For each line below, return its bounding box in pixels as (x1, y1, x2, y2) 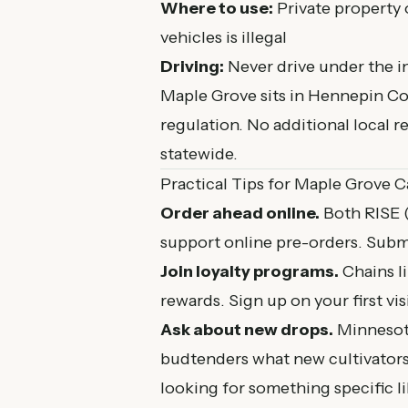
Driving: (160, 56, 224, 76)
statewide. (160, 144, 238, 164)
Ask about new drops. (160, 320, 333, 340)
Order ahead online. (160, 203, 320, 223)
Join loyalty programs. (160, 261, 339, 281)
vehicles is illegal (160, 27, 287, 47)
